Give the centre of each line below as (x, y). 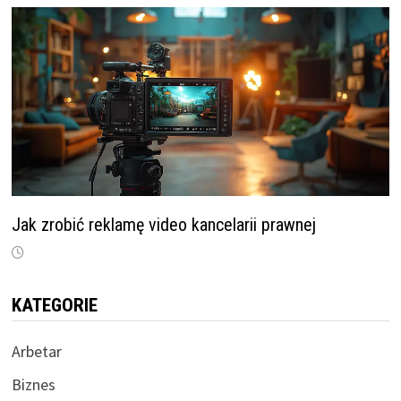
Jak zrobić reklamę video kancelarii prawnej (163, 225)
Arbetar (36, 352)
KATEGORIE (54, 306)
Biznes (33, 385)
